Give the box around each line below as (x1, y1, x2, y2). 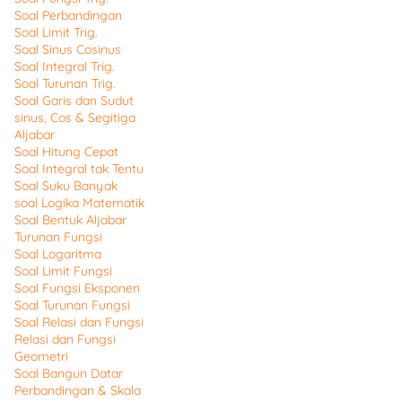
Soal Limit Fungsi (14, 263, 112, 279)
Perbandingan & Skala (14, 382, 141, 398)
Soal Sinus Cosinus (14, 41, 121, 57)
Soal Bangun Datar (14, 365, 123, 381)
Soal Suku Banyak (14, 178, 118, 194)
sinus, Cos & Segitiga (14, 109, 135, 126)
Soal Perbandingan (14, 7, 122, 23)
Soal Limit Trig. (14, 24, 98, 40)
